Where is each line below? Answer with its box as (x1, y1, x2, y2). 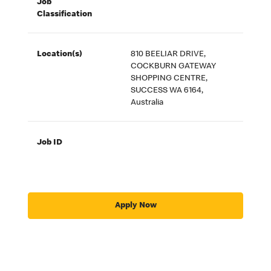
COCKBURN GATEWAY (131, 62, 217, 71)
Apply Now (114, 201, 157, 210)
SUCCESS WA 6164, (131, 87, 204, 96)
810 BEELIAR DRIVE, (131, 50, 206, 59)
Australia (131, 99, 164, 108)
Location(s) (37, 50, 83, 59)
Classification (37, 10, 93, 19)
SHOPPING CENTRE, (131, 74, 208, 83)
